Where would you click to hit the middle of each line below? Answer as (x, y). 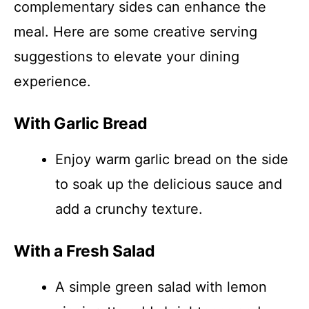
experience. (52, 81)
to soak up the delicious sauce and (169, 184)
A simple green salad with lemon (161, 287)
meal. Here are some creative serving (136, 32)
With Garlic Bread (81, 123)
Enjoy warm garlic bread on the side (172, 159)
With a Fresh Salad (84, 251)
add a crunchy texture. (129, 209)
